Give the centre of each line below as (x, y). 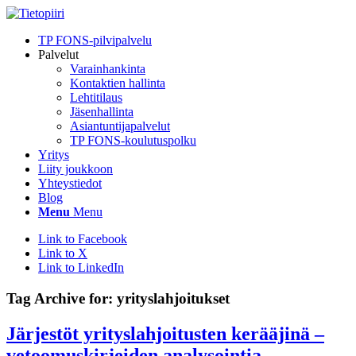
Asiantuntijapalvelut (120, 126)
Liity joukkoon (75, 169)
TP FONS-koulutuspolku (133, 140)
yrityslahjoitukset (173, 298)
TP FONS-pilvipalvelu (95, 40)
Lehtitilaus (96, 97)
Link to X (63, 253)
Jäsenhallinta (102, 112)
